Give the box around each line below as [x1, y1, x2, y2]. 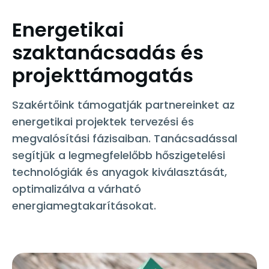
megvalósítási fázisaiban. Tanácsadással [12, 130, 237, 146]
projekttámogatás [12, 61, 193, 89]
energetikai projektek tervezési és [12, 113, 194, 129]
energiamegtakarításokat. [12, 198, 156, 213]
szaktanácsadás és [12, 38, 204, 66]
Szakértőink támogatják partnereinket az [12, 97, 235, 112]
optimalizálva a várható [12, 181, 141, 196]
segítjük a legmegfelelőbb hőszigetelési [12, 147, 225, 163]
